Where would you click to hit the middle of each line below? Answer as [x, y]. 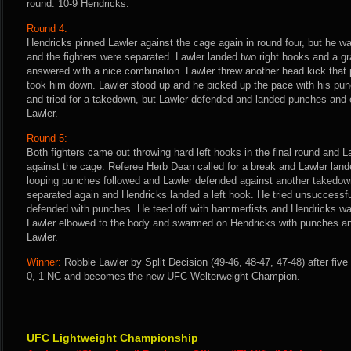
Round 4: [47, 29]
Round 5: [47, 138]
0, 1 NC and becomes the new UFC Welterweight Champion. [163, 276]
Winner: [44, 262]
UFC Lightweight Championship [112, 338]
